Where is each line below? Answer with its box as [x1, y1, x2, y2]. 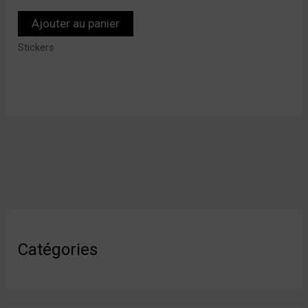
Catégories [18, 239, 98, 259]
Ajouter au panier [32, 16, 120, 30]
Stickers [18, 42, 55, 54]
